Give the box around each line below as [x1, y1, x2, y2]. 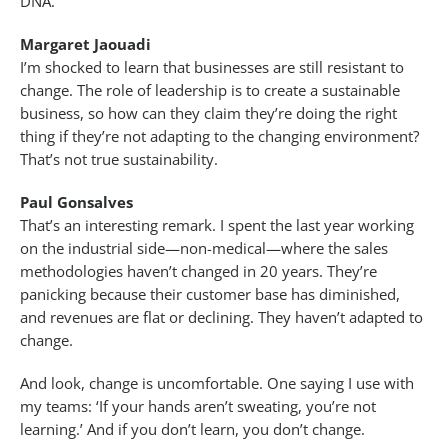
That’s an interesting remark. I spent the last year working [20, 215, 414, 236]
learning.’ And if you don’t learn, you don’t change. [20, 419, 365, 440]
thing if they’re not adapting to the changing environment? [20, 126, 419, 147]
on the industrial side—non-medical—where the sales [20, 238, 388, 259]
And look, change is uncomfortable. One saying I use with [20, 373, 414, 394]
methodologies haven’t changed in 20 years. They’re [20, 261, 377, 282]
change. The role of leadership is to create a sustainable [20, 80, 400, 101]
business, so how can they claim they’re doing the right [20, 103, 397, 124]
